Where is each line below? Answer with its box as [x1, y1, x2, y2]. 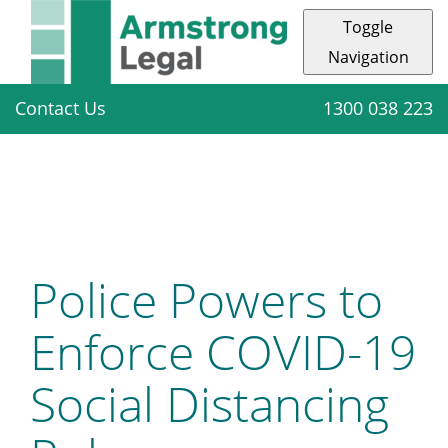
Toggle [343, 16, 393, 38]
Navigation [327, 46, 409, 68]
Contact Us [15, 95, 106, 120]
